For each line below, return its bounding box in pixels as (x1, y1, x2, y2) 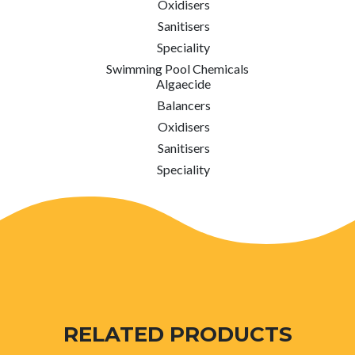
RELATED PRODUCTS (63, 321, 292, 347)
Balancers (156, 97, 211, 113)
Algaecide (156, 76, 211, 91)
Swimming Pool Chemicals (106, 61, 249, 76)
